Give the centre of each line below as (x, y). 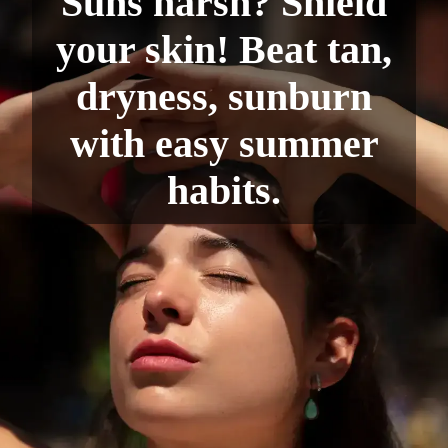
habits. (224, 191)
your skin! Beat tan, (224, 50)
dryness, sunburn (224, 97)
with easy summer (224, 144)
